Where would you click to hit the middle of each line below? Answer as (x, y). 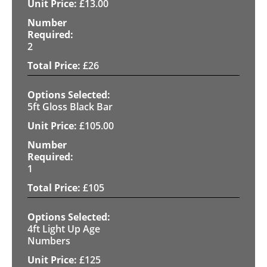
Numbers (49, 240)
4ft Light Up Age (64, 229)
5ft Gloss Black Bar (70, 106)
